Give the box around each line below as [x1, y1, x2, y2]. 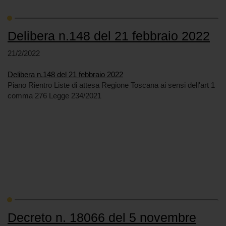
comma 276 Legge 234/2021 [8, 91, 101, 100]
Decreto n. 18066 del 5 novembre [8, 210, 196, 224]
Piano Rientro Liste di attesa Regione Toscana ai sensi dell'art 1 [8, 81, 215, 89]
